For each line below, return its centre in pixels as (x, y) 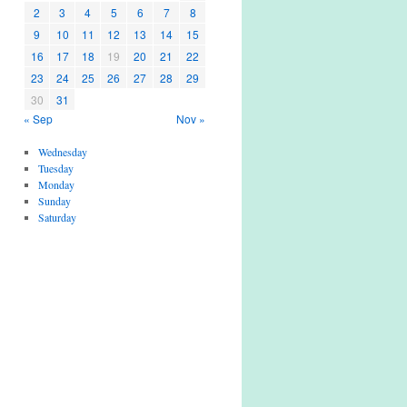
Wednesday (62, 152)
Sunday (54, 201)
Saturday (57, 217)
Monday (56, 184)
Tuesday (55, 168)
